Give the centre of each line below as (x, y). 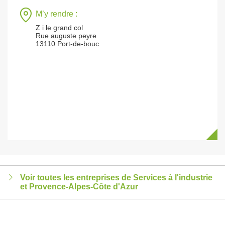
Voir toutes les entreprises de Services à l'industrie (116, 178)
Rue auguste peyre (66, 36)
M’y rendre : (57, 14)
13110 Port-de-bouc (67, 44)
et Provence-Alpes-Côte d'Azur (79, 187)
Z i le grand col (59, 28)
